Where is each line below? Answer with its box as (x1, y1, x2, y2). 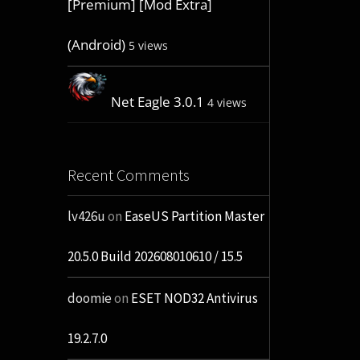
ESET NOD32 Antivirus (130, 289, 258, 308)
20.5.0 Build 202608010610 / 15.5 (67, 247, 243, 266)
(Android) (67, 35, 125, 55)
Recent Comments (67, 165, 190, 186)
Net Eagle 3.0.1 (110, 92, 204, 112)
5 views (128, 38, 168, 54)
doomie (67, 289, 112, 308)
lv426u (67, 207, 105, 226)
